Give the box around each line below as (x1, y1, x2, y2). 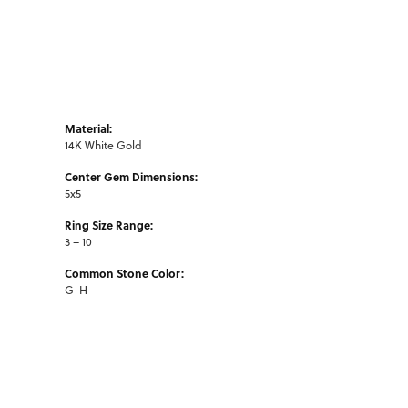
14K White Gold (65, 137, 142, 153)
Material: (65, 119, 112, 137)
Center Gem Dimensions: (65, 168, 198, 185)
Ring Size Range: (65, 216, 153, 233)
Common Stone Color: (65, 264, 184, 281)
